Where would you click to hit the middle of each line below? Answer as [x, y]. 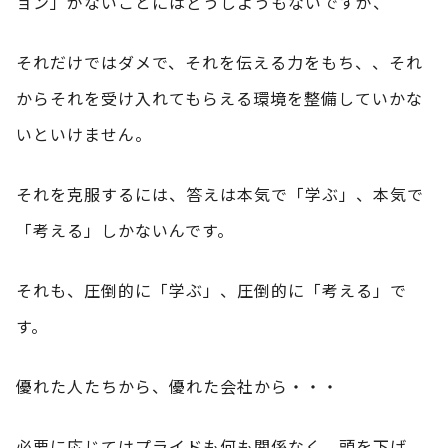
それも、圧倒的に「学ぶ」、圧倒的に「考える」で [211, 289]
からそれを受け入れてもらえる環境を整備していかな [219, 97]
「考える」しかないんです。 [125, 229]
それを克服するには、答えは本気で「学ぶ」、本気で [220, 193]
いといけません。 [84, 133]
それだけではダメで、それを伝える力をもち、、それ [219, 61]
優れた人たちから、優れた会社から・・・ [177, 385]
